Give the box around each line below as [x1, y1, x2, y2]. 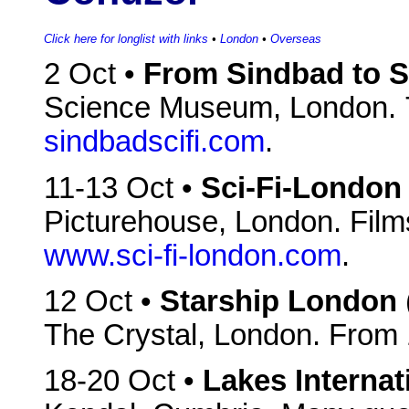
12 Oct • [44, 285, 160, 318]
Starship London [160, 285, 397, 318]
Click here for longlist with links [44, 32, 208, 47]
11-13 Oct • [44, 171, 201, 204]
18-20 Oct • [44, 364, 203, 398]
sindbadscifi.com [44, 125, 265, 159]
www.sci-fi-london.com [44, 238, 341, 272]
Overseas [270, 32, 321, 47]
